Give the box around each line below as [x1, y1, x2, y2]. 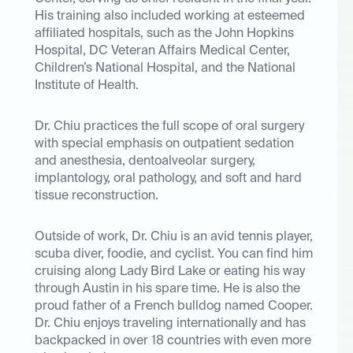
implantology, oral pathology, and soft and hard [35, 173, 302, 186]
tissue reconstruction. [35, 190, 158, 203]
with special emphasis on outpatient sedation [35, 138, 294, 151]
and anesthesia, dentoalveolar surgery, [35, 155, 255, 169]
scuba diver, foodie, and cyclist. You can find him [35, 248, 313, 262]
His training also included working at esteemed [35, 10, 305, 24]
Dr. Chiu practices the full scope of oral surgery [35, 121, 304, 134]
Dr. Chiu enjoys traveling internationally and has [35, 318, 306, 331]
